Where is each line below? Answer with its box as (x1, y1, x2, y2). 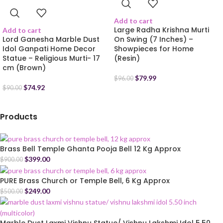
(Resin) (114, 53, 140, 64)
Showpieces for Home (114, 44, 194, 54)
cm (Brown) (2, 63, 46, 73)
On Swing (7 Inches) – (114, 34, 193, 45)
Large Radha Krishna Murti (114, 25, 209, 35)
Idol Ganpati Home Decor (2, 44, 96, 54)
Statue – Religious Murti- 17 (2, 53, 100, 64)
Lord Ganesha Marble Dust (2, 34, 100, 45)
